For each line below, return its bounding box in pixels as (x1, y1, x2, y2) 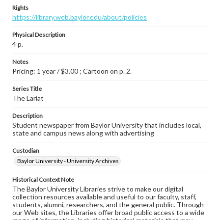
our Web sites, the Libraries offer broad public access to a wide (12, 208, 204, 217)
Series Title (12, 85, 42, 92)
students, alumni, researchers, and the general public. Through (12, 200, 204, 209)
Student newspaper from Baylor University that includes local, (12, 121, 201, 129)
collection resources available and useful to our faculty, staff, (12, 192, 196, 201)
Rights (12, 4, 28, 11)
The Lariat (12, 94, 44, 102)
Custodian (12, 147, 39, 154)
